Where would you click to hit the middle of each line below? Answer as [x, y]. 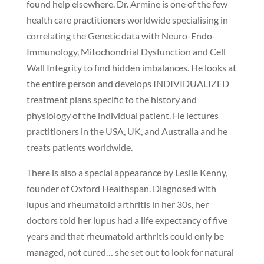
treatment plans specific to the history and [111, 99]
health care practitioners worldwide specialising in [127, 19]
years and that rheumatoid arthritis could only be [125, 236]
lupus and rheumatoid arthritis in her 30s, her [117, 204]
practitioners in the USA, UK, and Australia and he [127, 131]
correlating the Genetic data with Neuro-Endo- [121, 35]
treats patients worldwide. [79, 147]
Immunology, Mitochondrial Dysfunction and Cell [126, 51]
